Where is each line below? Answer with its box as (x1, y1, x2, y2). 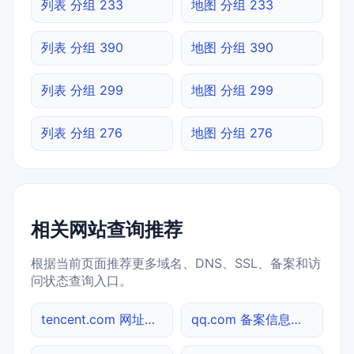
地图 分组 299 (191, 81, 273, 98)
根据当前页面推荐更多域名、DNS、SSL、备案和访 (31, 254, 321, 271)
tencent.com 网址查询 (145, 311, 155, 327)
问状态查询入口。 (31, 272, 132, 288)
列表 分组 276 (41, 124, 122, 141)
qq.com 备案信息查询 (291, 311, 301, 327)
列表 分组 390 (41, 39, 123, 55)
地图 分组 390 (191, 39, 273, 55)
